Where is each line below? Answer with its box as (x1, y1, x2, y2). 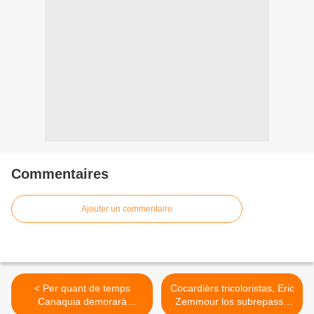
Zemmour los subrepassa (175, 295, 289, 307)
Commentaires (11, 165, 109, 182)
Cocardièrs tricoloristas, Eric (170, 282, 294, 294)
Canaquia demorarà (37, 295, 127, 307)
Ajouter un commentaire (81, 203, 172, 214)
